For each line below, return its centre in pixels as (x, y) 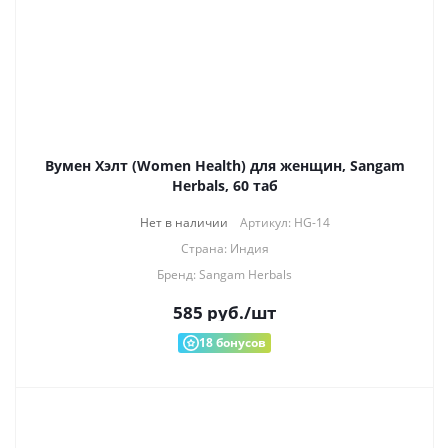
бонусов (239, 342)
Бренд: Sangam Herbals (224, 274)
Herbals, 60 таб (224, 185)
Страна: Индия (224, 248)
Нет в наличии (183, 222)
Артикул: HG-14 (284, 222)
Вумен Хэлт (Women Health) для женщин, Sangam (224, 165)
